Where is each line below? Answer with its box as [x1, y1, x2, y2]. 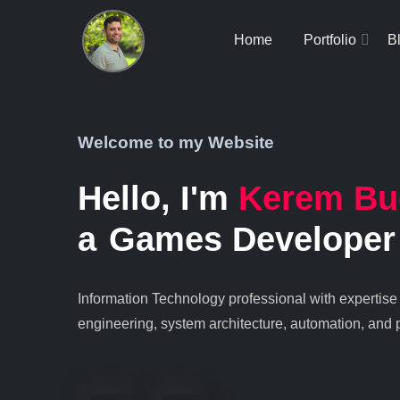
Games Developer [109, 220, 396, 259]
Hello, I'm [78, 179, 238, 218]
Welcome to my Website [78, 132, 274, 152]
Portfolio [304, 32, 356, 47]
